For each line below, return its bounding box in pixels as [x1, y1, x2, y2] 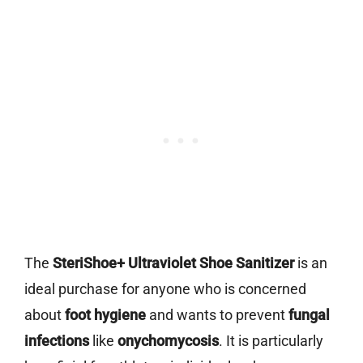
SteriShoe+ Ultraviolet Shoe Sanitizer [53, 254, 294, 272]
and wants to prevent [146, 306, 288, 324]
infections [24, 332, 89, 350]
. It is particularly [219, 332, 323, 350]
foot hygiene [65, 306, 146, 324]
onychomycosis [117, 332, 219, 350]
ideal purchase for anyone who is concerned [24, 280, 306, 298]
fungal [288, 306, 330, 324]
